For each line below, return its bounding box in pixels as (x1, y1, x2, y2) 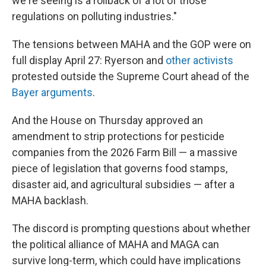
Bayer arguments (12, 86, 93, 99)
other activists (166, 54, 233, 66)
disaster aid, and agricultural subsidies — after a (12, 178, 235, 191)
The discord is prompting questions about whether (12, 222, 251, 235)
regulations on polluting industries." (12, 10, 177, 23)
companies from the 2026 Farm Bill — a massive (12, 146, 237, 159)
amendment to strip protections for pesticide (12, 130, 224, 142)
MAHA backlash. (12, 194, 88, 207)
